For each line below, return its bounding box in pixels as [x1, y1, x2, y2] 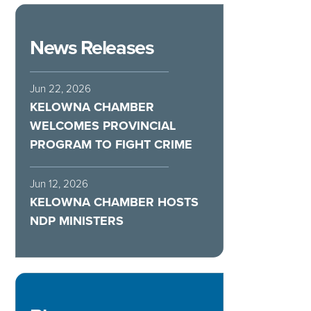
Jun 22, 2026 [30, 82, 91, 95]
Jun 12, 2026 [30, 177, 88, 190]
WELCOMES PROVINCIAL [30, 117, 176, 133]
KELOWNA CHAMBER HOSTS [30, 194, 199, 210]
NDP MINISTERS [30, 212, 124, 228]
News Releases [30, 35, 154, 60]
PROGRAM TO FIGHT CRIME [30, 136, 192, 152]
